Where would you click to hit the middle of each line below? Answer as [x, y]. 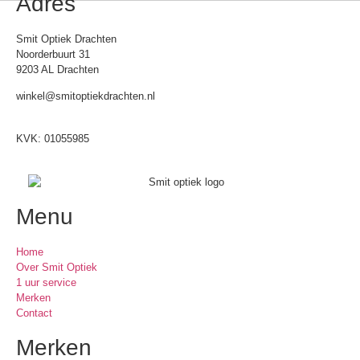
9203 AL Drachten [57, 70]
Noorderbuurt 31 [53, 55]
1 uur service [46, 283]
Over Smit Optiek [57, 268]
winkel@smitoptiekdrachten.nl [86, 96]
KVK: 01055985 [53, 138]
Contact [34, 313]
